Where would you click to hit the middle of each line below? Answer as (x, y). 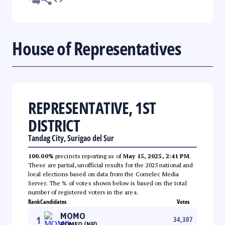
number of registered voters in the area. (83, 192)
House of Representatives (96, 48)
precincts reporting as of (88, 156)
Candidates (53, 201)
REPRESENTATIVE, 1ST (92, 107)
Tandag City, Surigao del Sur (71, 138)
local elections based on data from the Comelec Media (104, 174)
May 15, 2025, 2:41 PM (156, 156)
